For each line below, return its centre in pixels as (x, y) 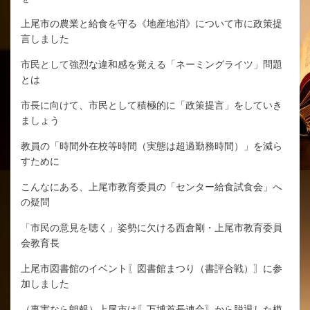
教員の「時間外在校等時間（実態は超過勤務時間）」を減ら (152, 146)
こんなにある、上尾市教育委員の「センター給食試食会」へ (152, 186)
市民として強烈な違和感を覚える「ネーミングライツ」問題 (152, 64)
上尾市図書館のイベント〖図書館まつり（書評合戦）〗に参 (152, 268)
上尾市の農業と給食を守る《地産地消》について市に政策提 (152, 23)
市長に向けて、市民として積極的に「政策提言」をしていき (152, 105)
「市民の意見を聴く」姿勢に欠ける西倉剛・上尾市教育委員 (152, 227)
